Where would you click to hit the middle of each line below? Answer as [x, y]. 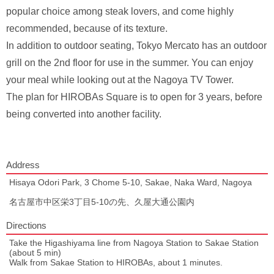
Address [23, 165]
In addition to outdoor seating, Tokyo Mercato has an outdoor [136, 46]
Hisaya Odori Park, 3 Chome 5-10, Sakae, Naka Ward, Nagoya [131, 182]
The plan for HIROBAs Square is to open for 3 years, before [134, 97]
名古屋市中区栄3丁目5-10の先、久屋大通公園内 [102, 202]
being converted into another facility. [84, 114]
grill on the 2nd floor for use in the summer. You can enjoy [130, 63]
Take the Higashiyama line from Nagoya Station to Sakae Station [134, 243]
